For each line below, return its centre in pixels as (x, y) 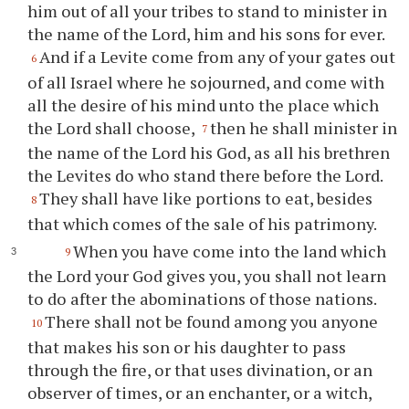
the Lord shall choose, (113, 127)
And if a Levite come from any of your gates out (218, 56)
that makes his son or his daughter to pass (187, 347)
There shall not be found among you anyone (212, 322)
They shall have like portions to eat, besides (206, 199)
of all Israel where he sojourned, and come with (206, 82)
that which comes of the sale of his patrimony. (203, 223)
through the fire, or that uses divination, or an (200, 370)
